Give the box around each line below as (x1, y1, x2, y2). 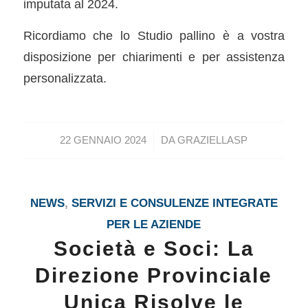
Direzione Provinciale (35, 263, 273, 287)
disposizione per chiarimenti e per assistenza (23, 49, 285, 65)
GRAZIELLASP (177, 134, 248, 146)
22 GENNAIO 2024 (60, 134, 147, 146)
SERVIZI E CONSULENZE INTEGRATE (71, 196, 278, 210)
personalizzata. (23, 71, 107, 86)
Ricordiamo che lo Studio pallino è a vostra (23, 28, 285, 43)
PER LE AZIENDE (107, 217, 201, 231)
